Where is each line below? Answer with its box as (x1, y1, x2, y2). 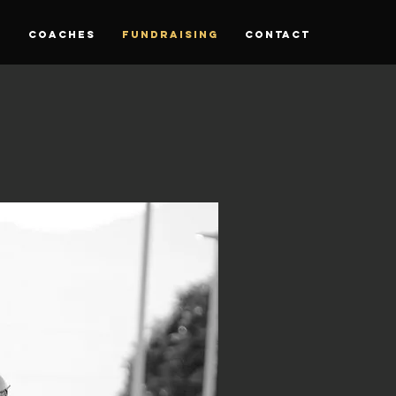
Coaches (28, 28, 95, 41)
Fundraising (122, 28, 218, 41)
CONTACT (245, 28, 310, 41)
